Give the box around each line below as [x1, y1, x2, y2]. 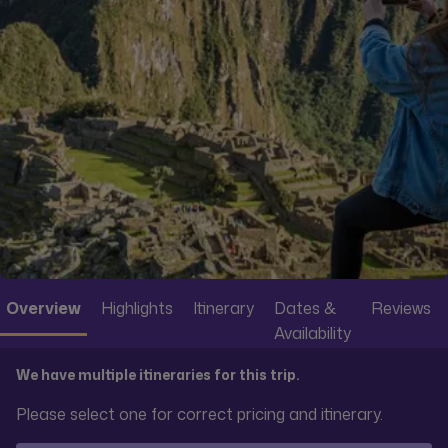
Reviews [371, 296, 431, 319]
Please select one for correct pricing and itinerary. [16, 402, 383, 425]
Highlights [101, 296, 173, 319]
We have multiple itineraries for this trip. [16, 364, 300, 384]
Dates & [274, 296, 336, 319]
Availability [274, 321, 351, 344]
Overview [6, 296, 81, 319]
